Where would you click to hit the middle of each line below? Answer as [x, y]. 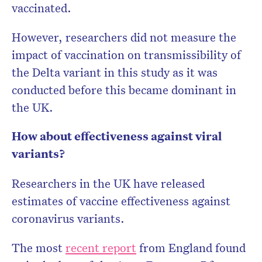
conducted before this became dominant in [124, 90]
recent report [101, 248]
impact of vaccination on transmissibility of [126, 55]
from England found [191, 248]
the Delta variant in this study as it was [115, 72]
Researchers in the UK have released [108, 183]
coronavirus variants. [68, 218]
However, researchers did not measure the [124, 37]
